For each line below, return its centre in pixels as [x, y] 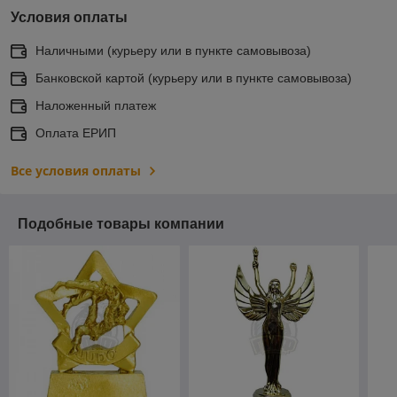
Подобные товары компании [121, 223]
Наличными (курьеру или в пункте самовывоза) [173, 50]
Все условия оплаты [76, 170]
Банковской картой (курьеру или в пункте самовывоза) [194, 78]
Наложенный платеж [96, 105]
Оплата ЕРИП [76, 132]
